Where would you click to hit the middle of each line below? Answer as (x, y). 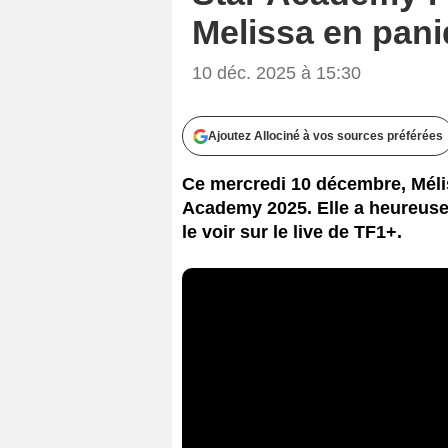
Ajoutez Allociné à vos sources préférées (325, 135)
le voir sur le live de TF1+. (292, 231)
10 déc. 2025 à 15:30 (276, 72)
